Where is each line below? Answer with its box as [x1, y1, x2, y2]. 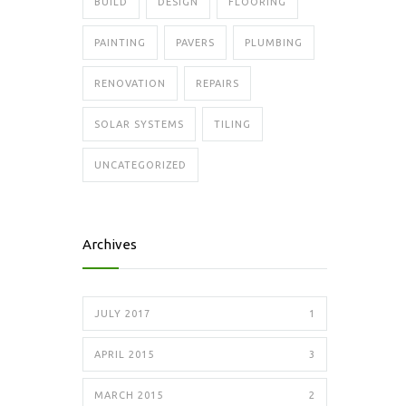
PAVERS [176, 37, 215, 48]
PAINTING [94, 37, 146, 48]
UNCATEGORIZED [94, 159, 187, 170]
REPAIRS [196, 78, 239, 89]
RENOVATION [94, 78, 166, 89]
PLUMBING [245, 37, 303, 48]
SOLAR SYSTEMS [94, 119, 184, 130]
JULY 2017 [94, 308, 150, 319]
